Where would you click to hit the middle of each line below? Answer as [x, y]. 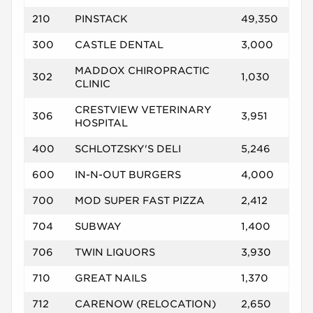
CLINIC [92, 83]
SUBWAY [98, 226]
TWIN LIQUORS [115, 252]
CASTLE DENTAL [119, 44]
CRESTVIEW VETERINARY [143, 109]
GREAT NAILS [110, 278]
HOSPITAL [101, 123]
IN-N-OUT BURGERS [128, 174]
